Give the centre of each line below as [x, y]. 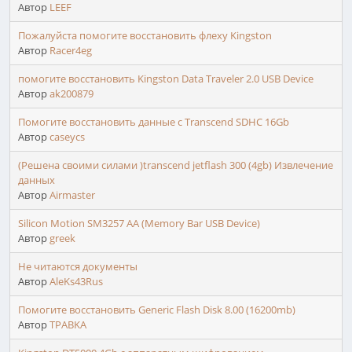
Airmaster [72, 195]
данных [37, 180]
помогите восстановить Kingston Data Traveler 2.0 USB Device [166, 79]
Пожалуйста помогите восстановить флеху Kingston [145, 36]
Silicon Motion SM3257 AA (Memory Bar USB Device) [139, 224]
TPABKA [68, 325]
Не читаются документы [78, 267]
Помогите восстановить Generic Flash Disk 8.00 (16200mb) [157, 310]
